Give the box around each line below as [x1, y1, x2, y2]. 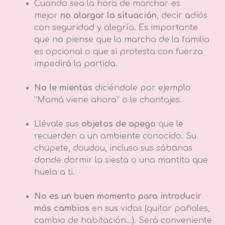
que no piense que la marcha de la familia [34, 35, 209, 45]
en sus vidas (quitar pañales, [89, 204, 210, 213]
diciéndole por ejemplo [92, 83, 191, 93]
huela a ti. [34, 168, 75, 177]
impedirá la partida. [34, 59, 118, 69]
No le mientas [34, 83, 92, 93]
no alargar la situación [60, 11, 157, 21]
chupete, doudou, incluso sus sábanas [34, 144, 192, 153]
